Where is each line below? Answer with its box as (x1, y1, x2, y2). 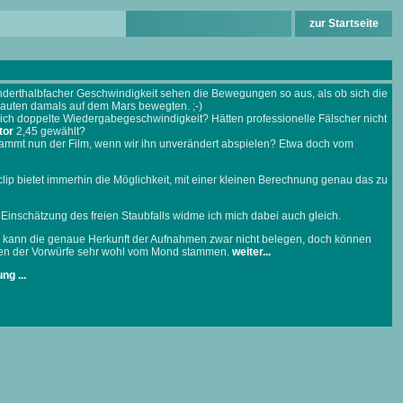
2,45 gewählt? (13, 125, 85, 138)
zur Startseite (309, 17, 379, 30)
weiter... (232, 246, 271, 258)
